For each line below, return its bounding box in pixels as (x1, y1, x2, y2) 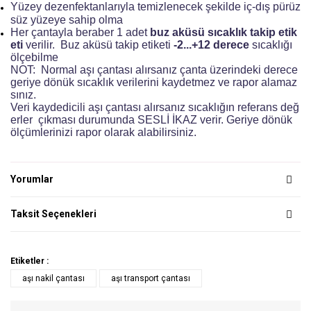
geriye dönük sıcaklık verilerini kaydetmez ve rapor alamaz (10, 76, 297, 89)
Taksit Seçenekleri (10, 208, 96, 220)
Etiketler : (10, 256, 49, 267)
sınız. (10, 89, 36, 101)
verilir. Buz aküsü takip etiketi (26, 39, 174, 51)
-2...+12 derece (174, 39, 249, 51)
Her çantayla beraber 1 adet (10, 26, 150, 39)
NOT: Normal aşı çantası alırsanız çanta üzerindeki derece (10, 64, 298, 76)
